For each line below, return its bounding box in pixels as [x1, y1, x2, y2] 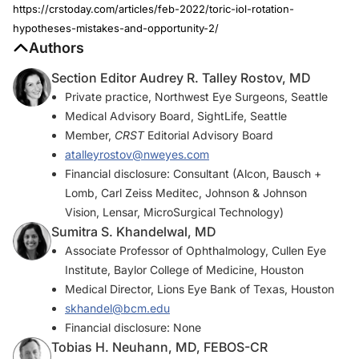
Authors [29, 38, 84, 56]
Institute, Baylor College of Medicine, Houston [65, 262, 304, 276]
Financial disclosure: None [65, 320, 201, 334]
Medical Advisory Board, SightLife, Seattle [65, 108, 287, 123]
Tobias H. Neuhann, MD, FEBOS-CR [51, 338, 268, 355]
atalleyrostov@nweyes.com [65, 147, 209, 161]
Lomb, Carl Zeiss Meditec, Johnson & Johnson [65, 185, 307, 200]
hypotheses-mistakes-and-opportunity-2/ [13, 21, 219, 34]
